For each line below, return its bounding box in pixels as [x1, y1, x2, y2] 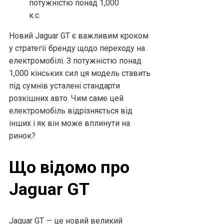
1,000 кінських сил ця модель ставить [9, 68, 150, 78]
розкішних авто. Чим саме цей [9, 93, 123, 103]
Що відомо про [9, 157, 129, 177]
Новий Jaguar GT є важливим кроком [9, 31, 148, 41]
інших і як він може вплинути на [9, 118, 130, 128]
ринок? [9, 131, 35, 141]
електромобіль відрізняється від [9, 106, 132, 116]
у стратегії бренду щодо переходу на [9, 43, 145, 53]
